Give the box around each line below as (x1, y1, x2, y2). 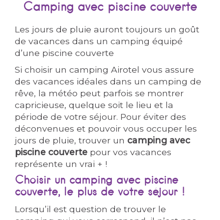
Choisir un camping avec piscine (15, 175, 179, 186)
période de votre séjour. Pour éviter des (15, 111, 187, 122)
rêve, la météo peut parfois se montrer (15, 88, 184, 98)
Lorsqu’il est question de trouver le (15, 204, 166, 214)
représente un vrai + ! (15, 159, 108, 169)
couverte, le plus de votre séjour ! (15, 187, 185, 198)
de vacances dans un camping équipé (15, 36, 183, 46)
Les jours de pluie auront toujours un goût (15, 24, 200, 34)
